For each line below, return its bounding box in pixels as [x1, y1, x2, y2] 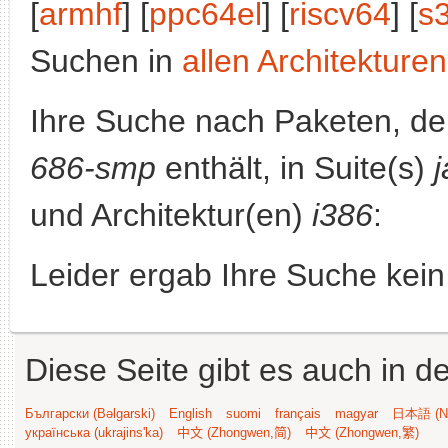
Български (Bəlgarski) [25, 406, 155, 421]
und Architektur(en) [30, 197, 312, 233]
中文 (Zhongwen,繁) [305, 425, 419, 440]
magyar [335, 406, 378, 421]
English [169, 406, 212, 421]
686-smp [30, 150, 156, 186]
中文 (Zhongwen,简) [177, 425, 291, 440]
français [275, 406, 321, 421]
